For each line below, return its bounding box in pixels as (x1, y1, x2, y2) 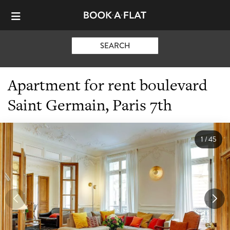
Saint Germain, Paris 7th (8, 93, 172, 116)
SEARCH (100, 40, 130, 51)
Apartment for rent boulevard (8, 73, 207, 95)
